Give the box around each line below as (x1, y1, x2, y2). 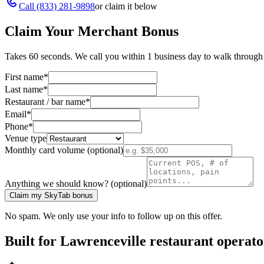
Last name (5, 84, 43, 94)
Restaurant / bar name (5, 96, 85, 107)
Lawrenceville (60, 233, 146, 249)
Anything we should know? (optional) (5, 178, 147, 189)
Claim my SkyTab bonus (9, 190, 93, 200)
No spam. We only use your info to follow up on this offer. (5, 210, 222, 221)
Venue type (5, 133, 47, 143)
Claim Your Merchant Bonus (5, 23, 179, 39)
